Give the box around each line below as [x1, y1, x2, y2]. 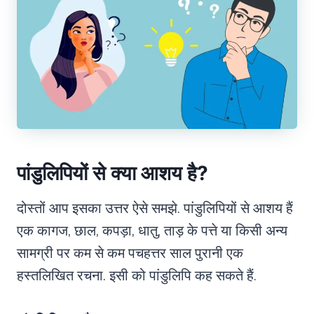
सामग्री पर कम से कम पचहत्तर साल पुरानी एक [17, 243, 243, 263]
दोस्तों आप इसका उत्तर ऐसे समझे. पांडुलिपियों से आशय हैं [17, 198, 293, 218]
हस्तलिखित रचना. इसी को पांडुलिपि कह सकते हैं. [17, 266, 257, 285]
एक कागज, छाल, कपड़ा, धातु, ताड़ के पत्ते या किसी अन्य [17, 221, 287, 240]
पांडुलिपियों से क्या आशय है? [17, 161, 208, 185]
